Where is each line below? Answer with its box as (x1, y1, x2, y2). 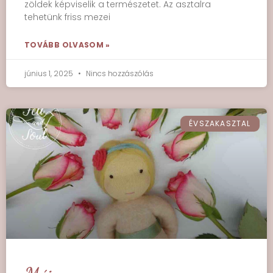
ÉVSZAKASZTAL (189, 118, 251, 129)
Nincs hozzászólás (84, 68, 154, 79)
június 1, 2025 (24, 68, 75, 79)
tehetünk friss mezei (24, 11, 110, 23)
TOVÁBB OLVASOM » (24, 40, 110, 50)
